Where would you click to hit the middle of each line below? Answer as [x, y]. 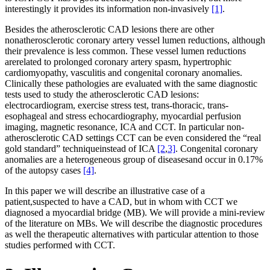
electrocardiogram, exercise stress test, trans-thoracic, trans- [117, 105]
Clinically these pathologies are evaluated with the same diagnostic [131, 84]
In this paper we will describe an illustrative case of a [105, 191]
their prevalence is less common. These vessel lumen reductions [125, 51]
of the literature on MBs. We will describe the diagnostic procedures [133, 224]
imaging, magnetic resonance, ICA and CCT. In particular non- [124, 127]
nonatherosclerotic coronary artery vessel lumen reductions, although [135, 40]
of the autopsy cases [44, 171]
